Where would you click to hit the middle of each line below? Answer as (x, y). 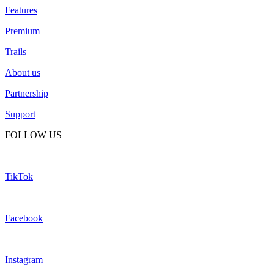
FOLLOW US (33, 135)
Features (21, 10)
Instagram (24, 260)
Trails (16, 52)
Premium (22, 31)
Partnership (27, 94)
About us (23, 73)
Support (20, 114)
